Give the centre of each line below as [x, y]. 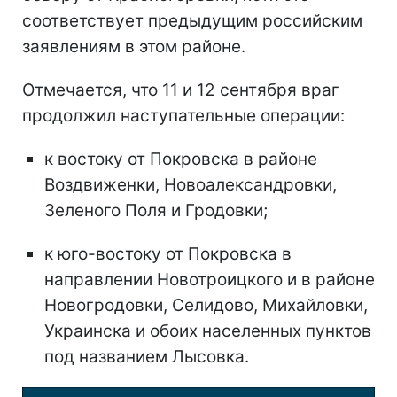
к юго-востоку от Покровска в [168, 254]
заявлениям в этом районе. [134, 47]
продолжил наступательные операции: [183, 116]
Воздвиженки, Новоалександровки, [191, 185]
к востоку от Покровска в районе [181, 160]
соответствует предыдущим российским [192, 21]
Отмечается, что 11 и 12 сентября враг [181, 90]
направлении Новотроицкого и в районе [210, 280]
